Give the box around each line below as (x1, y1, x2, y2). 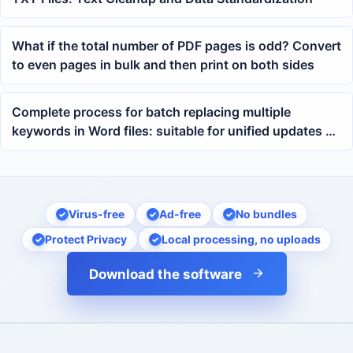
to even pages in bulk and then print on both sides (12, 57, 314, 73)
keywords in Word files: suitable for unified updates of (12, 123, 338, 139)
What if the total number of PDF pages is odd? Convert (12, 38, 341, 54)
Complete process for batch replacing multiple (12, 104, 291, 121)
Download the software (88, 266, 242, 283)
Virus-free (69, 207, 124, 221)
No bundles (236, 207, 297, 221)
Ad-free (159, 207, 201, 221)
